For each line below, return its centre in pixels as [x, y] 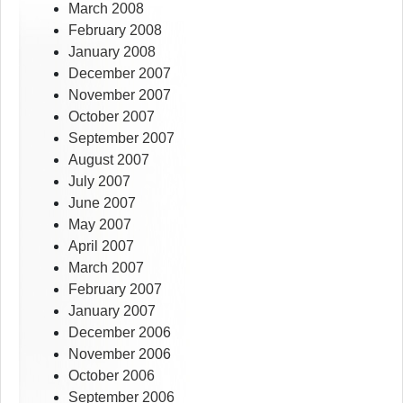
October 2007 [112, 117]
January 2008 [112, 52]
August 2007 [109, 160]
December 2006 [120, 333]
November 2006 [120, 354]
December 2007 [120, 74]
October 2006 [112, 376]
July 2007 [99, 182]
